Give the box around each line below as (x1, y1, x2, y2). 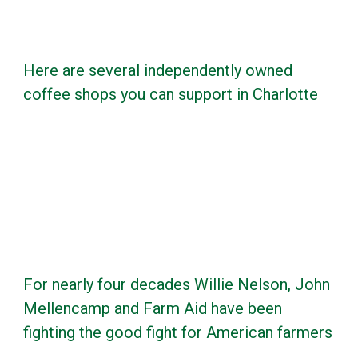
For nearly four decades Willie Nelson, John (23, 274, 330, 294)
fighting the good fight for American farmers (23, 322, 332, 342)
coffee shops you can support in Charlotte (23, 84, 318, 104)
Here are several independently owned (23, 60, 292, 80)
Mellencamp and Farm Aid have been (23, 298, 282, 318)
